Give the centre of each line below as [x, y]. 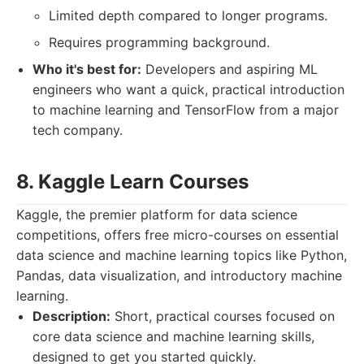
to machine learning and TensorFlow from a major [186, 110]
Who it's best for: [87, 69]
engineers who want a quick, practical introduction [188, 89]
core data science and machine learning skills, [173, 336]
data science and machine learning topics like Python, [182, 255]
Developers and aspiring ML [230, 69]
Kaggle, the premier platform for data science [157, 214]
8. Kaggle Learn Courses [132, 182]
